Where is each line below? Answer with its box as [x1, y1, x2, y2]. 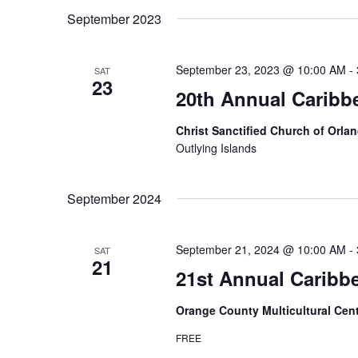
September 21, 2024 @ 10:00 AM [175, 241, 346, 257]
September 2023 [67, 10, 161, 28]
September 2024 [67, 189, 161, 208]
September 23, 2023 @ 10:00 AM [175, 62, 346, 78]
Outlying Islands [175, 140, 257, 156]
